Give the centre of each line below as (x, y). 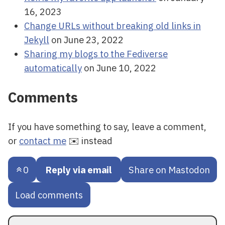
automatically (53, 68)
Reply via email (79, 170)
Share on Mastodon (169, 170)
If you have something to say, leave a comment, (107, 127)
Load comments (49, 195)
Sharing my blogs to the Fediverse (96, 54)
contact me (43, 141)
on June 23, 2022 (86, 40)
